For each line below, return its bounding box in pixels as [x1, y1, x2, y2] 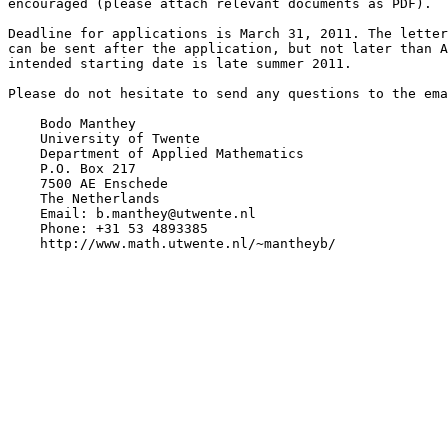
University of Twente [8, 130, 200, 146]
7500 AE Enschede [8, 175, 168, 191]
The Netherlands [8, 190, 160, 206]
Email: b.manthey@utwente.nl [8, 205, 256, 221]
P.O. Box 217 [8, 160, 136, 176]
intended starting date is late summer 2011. [8, 55, 352, 71]
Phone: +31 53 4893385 [8, 220, 208, 236]
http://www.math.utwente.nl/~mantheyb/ [8, 235, 336, 251]
